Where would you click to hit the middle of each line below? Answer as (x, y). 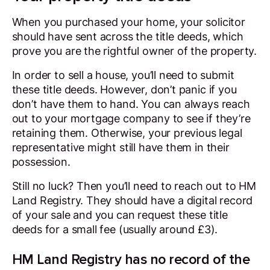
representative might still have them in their (121, 148)
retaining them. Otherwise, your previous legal (127, 133)
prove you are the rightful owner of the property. (134, 51)
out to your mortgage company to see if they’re (131, 119)
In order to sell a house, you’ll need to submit (123, 75)
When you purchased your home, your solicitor (128, 22)
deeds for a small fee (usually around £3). (115, 229)
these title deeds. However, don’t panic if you (124, 90)
